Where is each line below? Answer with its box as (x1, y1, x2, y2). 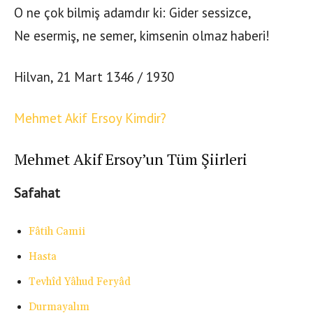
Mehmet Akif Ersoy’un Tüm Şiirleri (14, 149, 247, 170)
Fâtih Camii (29, 225, 85, 239)
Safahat (14, 184, 60, 202)
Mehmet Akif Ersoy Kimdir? (14, 110, 166, 127)
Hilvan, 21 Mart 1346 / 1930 (14, 68, 174, 86)
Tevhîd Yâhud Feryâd (29, 275, 131, 289)
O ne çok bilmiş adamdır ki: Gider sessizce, (14, 4, 252, 22)
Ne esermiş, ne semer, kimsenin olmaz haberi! (14, 27, 270, 45)
